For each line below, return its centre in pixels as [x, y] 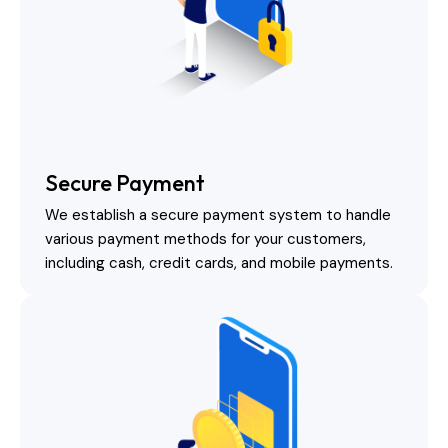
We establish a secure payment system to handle [218, 214]
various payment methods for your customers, [205, 238]
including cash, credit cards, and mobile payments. [219, 262]
